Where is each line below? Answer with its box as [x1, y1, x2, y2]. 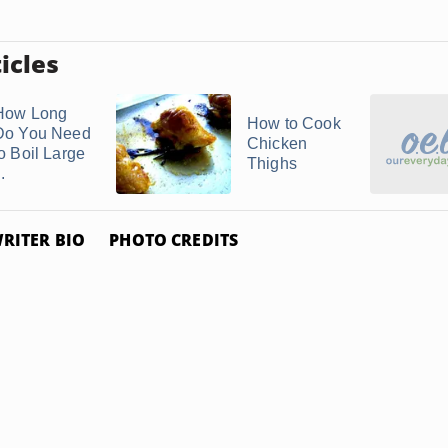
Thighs [247, 155, 297, 172]
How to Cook [247, 115, 341, 132]
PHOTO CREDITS [109, 229, 239, 251]
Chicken [247, 135, 308, 152]
